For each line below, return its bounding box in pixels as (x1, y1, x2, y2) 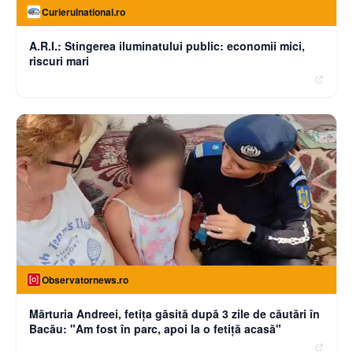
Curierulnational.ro (42, 4, 125, 19)
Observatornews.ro (42, 272, 128, 287)
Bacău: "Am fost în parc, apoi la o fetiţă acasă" (29, 320, 281, 336)
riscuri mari (29, 52, 89, 69)
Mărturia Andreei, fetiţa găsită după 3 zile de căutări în (29, 305, 320, 321)
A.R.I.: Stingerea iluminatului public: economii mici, (29, 37, 305, 54)
